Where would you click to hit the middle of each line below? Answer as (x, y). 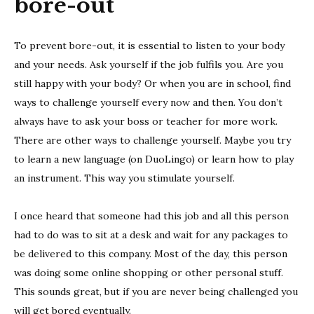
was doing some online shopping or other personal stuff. (149, 273)
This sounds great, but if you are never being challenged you (156, 292)
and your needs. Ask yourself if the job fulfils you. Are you (149, 65)
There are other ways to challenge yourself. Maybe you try (152, 141)
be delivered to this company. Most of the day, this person (151, 254)
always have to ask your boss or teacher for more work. (146, 122)
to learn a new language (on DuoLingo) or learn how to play (154, 159)
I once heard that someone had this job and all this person (151, 216)
